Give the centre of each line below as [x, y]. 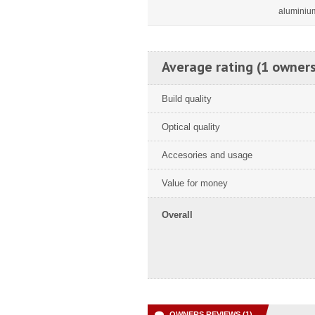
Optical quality [191, 127]
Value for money [195, 183]
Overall [177, 215]
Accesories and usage [207, 155]
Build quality [187, 99]
